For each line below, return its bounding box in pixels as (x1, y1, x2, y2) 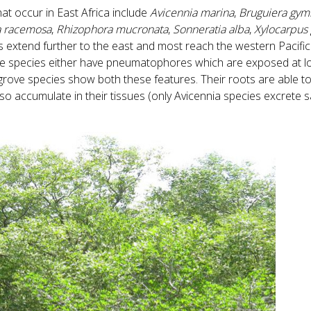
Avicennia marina (150, 4, 234, 20)
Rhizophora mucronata (56, 21, 168, 37)
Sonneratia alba (173, 21, 249, 37)
